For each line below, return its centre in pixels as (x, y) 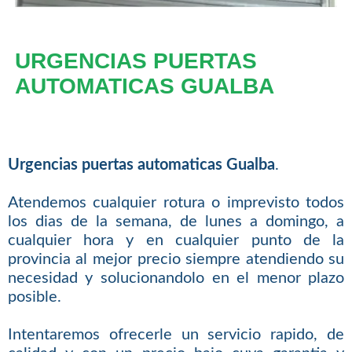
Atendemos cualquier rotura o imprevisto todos (176, 202)
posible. (34, 297)
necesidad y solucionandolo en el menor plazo (176, 278)
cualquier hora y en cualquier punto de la (176, 240)
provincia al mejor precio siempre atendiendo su (176, 259)
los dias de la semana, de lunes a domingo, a (176, 221)
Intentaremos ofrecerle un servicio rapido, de (176, 334)
